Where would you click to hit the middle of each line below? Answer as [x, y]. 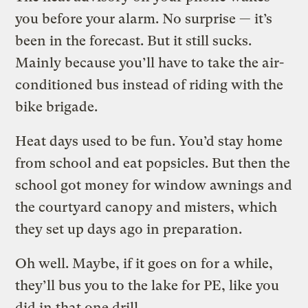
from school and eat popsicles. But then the [153, 163]
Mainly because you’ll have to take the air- [150, 63]
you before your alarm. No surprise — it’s [144, 19]
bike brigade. [57, 107]
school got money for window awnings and [154, 185]
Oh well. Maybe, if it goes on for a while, [144, 263]
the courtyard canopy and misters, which [146, 207]
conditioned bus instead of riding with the [150, 85]
